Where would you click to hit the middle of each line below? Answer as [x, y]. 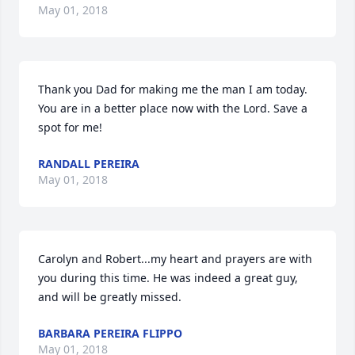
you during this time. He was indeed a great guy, [168, 278]
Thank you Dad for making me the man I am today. [173, 89]
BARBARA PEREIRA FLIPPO [110, 333]
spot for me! [70, 127]
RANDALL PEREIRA [89, 164]
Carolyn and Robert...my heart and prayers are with [175, 259]
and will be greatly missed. [110, 297]
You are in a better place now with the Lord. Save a [173, 108]
